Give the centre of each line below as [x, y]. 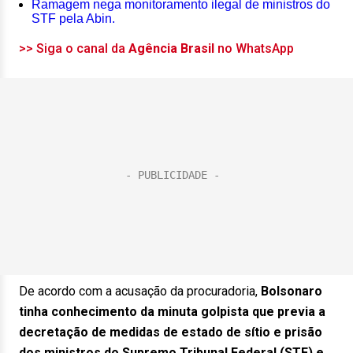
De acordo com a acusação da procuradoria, [140, 291]
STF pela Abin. [73, 19]
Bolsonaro [292, 291]
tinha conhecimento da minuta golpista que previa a [172, 312]
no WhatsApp [256, 48]
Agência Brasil [173, 48]
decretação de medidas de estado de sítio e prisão [171, 332]
